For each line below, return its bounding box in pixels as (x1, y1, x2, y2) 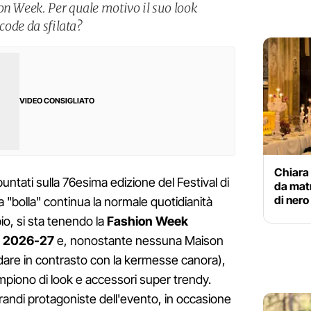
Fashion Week (107, 214, 188, 229)
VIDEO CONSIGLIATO (19, 96, 94, 106)
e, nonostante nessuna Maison (54, 233, 224, 249)
